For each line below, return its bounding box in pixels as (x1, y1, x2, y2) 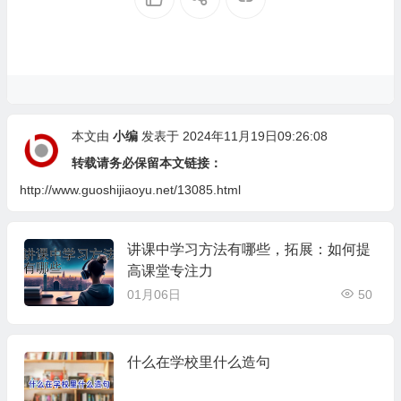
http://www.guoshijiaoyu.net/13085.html (19, 182, 241, 197)
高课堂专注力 (126, 262, 213, 278)
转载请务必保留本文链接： (71, 155, 222, 170)
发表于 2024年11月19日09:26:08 (137, 128, 328, 143)
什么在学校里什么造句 (126, 354, 270, 370)
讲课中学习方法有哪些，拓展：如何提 (126, 241, 371, 257)
